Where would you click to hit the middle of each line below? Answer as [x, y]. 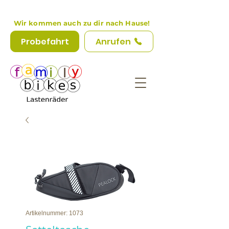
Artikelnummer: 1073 [54, 213]
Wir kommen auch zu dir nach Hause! [82, 23]
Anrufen [113, 41]
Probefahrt [45, 41]
